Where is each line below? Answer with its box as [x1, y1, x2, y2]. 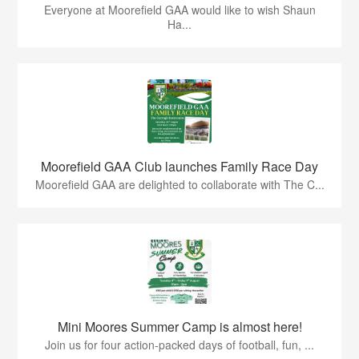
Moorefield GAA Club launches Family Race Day [41, 157, 318, 176]
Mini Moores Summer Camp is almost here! [57, 317, 302, 337]
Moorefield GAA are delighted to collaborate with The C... [34, 176, 325, 193]
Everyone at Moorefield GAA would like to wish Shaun [43, 2, 316, 18]
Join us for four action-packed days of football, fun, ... [45, 337, 314, 353]
